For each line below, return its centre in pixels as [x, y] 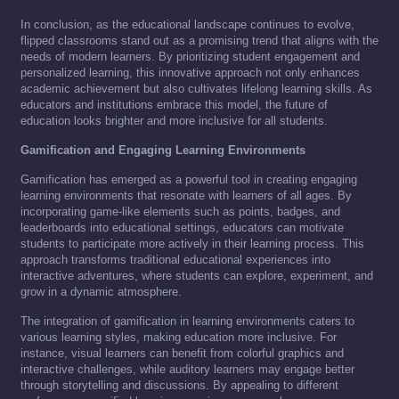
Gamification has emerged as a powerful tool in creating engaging [189, 180]
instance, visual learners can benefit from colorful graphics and [182, 354]
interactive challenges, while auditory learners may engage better [187, 370]
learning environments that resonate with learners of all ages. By [186, 196]
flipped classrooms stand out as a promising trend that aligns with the [199, 41]
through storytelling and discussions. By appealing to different [179, 386]
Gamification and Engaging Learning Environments [163, 151]
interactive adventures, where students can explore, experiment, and [197, 276]
